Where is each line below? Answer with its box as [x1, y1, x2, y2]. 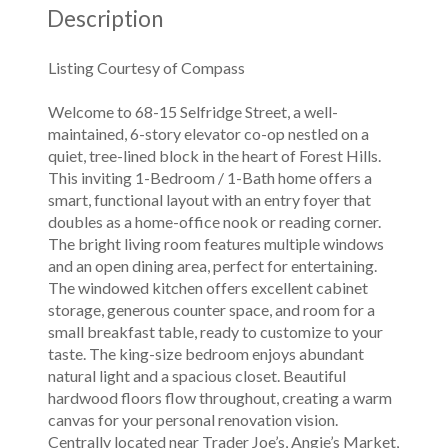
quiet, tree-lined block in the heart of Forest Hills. [48, 146, 381, 165]
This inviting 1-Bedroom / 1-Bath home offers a [48, 168, 372, 187]
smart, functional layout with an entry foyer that [48, 190, 371, 209]
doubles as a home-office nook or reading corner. [48, 212, 381, 231]
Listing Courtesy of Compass [48, 58, 245, 77]
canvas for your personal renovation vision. [48, 410, 338, 429]
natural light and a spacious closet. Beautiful [48, 366, 346, 385]
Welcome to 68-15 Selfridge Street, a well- [48, 102, 338, 121]
